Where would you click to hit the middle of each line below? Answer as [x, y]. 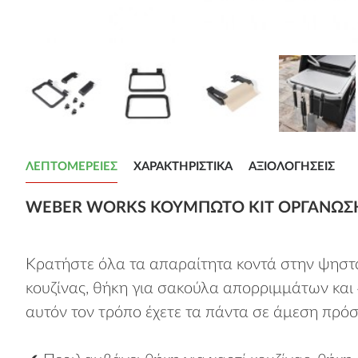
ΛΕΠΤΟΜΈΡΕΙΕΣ [72, 167]
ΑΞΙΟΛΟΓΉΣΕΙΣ [292, 167]
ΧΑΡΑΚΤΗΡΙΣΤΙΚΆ [183, 167]
